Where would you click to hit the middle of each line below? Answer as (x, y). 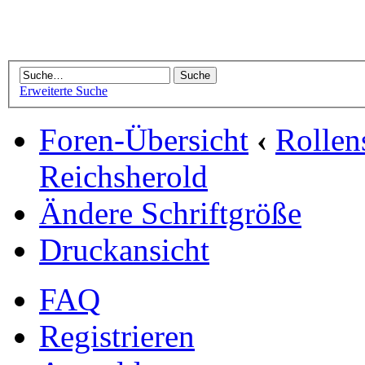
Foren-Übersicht (144, 140)
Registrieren (117, 336)
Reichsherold (123, 177)
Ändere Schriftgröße (170, 213)
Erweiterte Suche (64, 91)
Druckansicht (124, 250)
